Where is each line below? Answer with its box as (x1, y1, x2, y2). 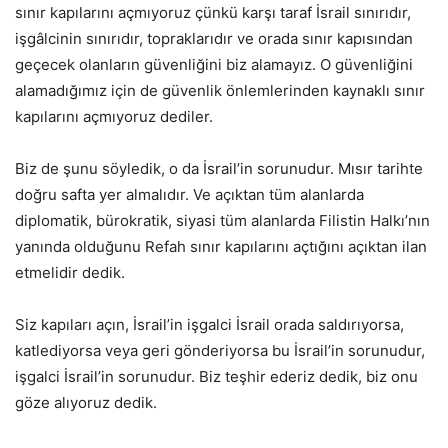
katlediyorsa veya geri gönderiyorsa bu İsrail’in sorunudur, (15, 341, 425, 360)
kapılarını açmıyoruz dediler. (15, 107, 213, 126)
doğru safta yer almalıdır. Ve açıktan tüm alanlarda (15, 185, 364, 204)
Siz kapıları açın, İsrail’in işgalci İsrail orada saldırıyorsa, (15, 315, 404, 334)
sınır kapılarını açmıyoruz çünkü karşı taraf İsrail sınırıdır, (15, 3, 411, 22)
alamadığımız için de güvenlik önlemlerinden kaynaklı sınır (15, 81, 425, 100)
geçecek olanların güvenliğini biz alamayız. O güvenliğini (15, 55, 413, 74)
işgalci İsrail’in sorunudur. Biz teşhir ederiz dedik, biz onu (15, 367, 418, 386)
